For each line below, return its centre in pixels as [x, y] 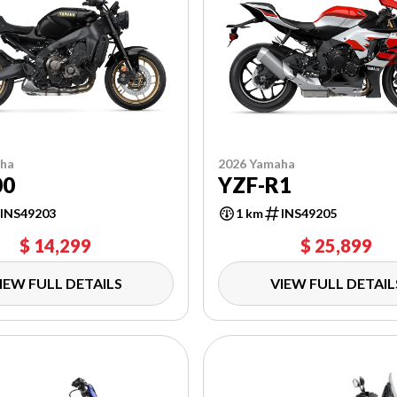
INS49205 [309, 213]
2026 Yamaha [257, 163]
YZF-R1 [255, 184]
